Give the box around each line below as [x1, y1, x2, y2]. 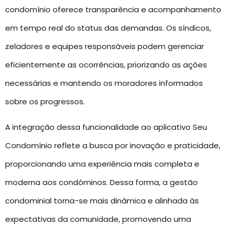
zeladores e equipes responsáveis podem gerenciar [5, 40, 204, 52]
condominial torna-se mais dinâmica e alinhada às [5, 195, 199, 207]
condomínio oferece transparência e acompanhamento [5, 4, 221, 15]
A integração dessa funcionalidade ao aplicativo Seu [5, 122, 207, 133]
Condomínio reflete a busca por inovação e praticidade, [5, 140, 220, 151]
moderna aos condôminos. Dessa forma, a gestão [5, 177, 198, 188]
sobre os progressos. [5, 96, 85, 107]
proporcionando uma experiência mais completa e [5, 158, 199, 170]
